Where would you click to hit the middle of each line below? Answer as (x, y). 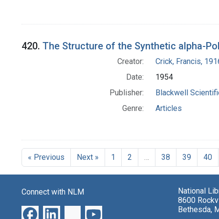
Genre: (133, 109)
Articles (168, 109)
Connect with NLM (53, 192)
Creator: (130, 62)
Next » (88, 157)
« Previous (46, 157)
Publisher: (126, 93)
